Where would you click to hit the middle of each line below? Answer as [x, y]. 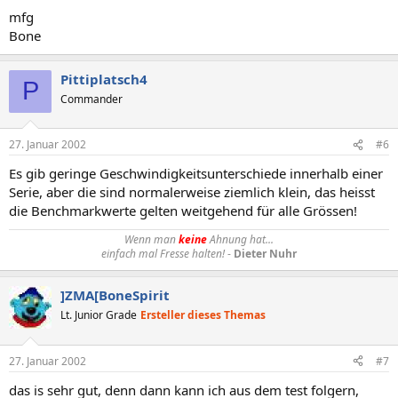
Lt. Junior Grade [99, 315]
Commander [92, 99]
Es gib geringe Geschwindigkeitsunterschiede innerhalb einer [196, 173]
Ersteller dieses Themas [203, 315]
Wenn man [151, 239]
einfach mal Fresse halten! [163, 254]
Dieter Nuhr [265, 254]
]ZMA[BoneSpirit [115, 295]
